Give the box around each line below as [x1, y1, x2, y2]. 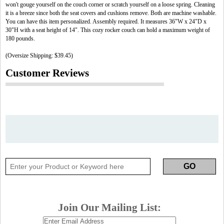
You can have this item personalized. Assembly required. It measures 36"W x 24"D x [5, 18, 206, 25]
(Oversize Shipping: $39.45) [5, 52, 73, 59]
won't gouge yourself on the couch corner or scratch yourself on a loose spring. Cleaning [5, 1, 215, 8]
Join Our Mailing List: [58, 202, 161, 213]
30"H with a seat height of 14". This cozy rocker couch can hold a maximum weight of [5, 26, 210, 33]
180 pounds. [5, 35, 35, 42]
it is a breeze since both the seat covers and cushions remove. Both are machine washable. [5, 9, 216, 16]
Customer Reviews [5, 67, 89, 78]
